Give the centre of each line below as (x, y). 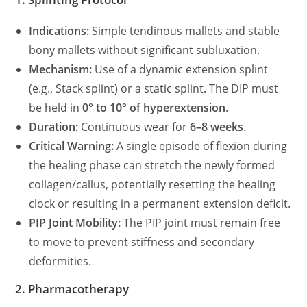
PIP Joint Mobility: (75, 223)
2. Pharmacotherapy (72, 289)
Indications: (59, 31)
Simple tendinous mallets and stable (185, 31)
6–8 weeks (217, 127)
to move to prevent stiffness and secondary (142, 242)
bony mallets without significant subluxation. (145, 50)
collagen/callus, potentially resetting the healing (152, 184)
